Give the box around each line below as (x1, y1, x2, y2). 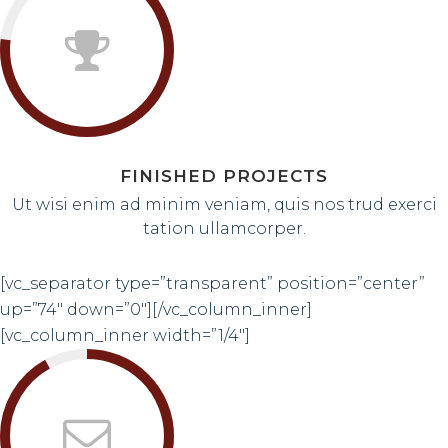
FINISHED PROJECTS (120, 165, 328, 186)
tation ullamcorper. (142, 218, 306, 238)
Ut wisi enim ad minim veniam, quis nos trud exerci (11, 194, 437, 214)
